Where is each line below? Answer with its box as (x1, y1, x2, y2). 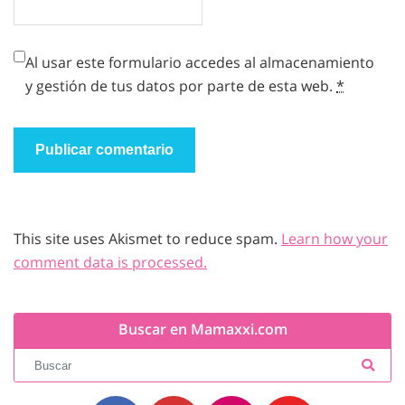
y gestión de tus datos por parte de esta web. (25, 76, 336, 97)
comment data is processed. (14, 252, 207, 273)
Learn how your (281, 229, 388, 250)
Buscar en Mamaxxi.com (118, 318, 287, 339)
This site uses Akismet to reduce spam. (14, 229, 281, 250)
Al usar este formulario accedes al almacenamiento (25, 52, 374, 73)
